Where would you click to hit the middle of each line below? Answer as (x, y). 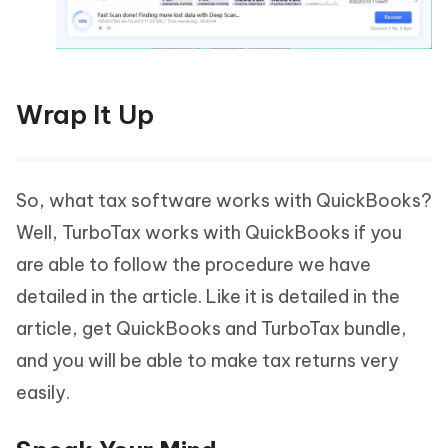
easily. (43, 393)
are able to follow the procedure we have (193, 265)
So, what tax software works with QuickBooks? (224, 201)
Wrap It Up (85, 115)
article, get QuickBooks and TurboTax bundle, (211, 329)
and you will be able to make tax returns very (207, 361)
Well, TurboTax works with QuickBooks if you (209, 233)
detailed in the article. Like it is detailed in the (208, 297)
